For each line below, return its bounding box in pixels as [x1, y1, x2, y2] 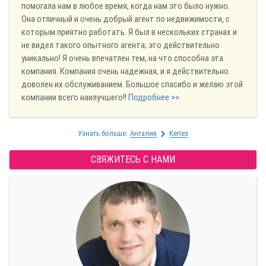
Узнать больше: [78, 129, 128, 138]
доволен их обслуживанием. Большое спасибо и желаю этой [21, 78, 243, 90]
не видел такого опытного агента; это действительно [21, 39, 220, 50]
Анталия [130, 129, 157, 138]
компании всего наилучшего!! [21, 91, 128, 103]
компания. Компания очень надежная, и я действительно [21, 65, 229, 77]
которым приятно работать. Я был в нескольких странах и [21, 26, 237, 37]
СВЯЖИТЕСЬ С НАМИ [91, 154, 175, 166]
